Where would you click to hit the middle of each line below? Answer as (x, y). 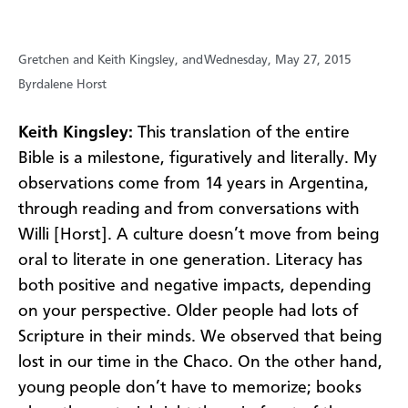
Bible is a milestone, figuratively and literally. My (198, 159)
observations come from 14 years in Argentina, (194, 184)
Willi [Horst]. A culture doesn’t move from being (199, 235)
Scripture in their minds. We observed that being (200, 337)
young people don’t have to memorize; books (190, 388)
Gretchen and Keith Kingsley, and (111, 61)
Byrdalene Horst (62, 85)
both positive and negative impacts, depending (194, 286)
